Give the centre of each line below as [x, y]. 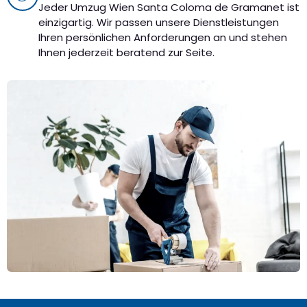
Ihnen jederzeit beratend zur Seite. [126, 52]
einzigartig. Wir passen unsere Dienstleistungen [159, 22]
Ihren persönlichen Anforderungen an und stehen [163, 37]
